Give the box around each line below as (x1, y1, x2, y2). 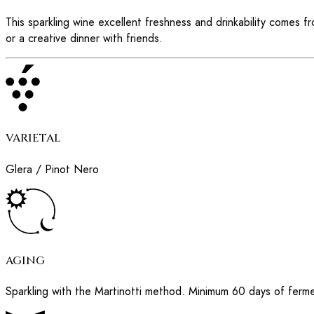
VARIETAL (6, 130, 60, 146)
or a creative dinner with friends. (6, 30, 163, 47)
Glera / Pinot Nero (6, 161, 99, 177)
